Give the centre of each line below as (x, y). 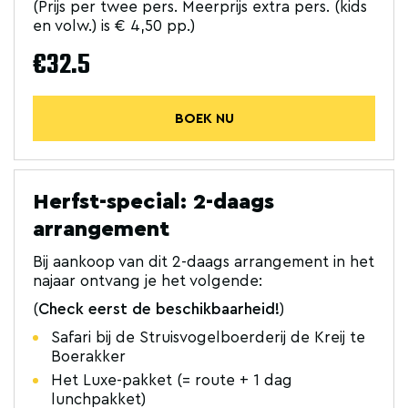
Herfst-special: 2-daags (153, 202)
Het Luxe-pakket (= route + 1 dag (172, 380)
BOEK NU (204, 118)
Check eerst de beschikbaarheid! (159, 309)
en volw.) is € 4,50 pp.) (114, 26)
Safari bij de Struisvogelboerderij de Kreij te (208, 337)
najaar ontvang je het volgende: (148, 281)
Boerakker (88, 357)
